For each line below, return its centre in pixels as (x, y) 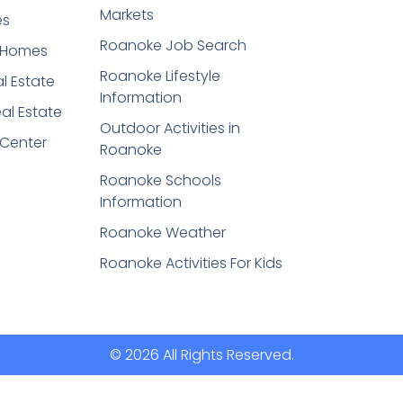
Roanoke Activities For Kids (192, 264)
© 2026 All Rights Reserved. (201, 354)
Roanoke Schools (161, 181)
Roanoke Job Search (174, 46)
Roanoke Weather (163, 233)
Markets (127, 15)
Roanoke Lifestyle (161, 76)
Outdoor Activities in (170, 129)
